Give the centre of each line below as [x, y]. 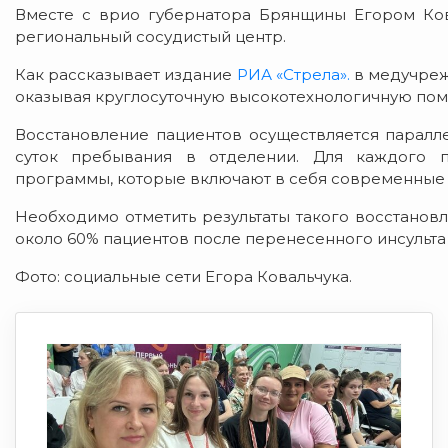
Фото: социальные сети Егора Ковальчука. [183, 277]
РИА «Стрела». [293, 75]
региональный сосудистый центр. [150, 37]
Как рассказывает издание [126, 75]
